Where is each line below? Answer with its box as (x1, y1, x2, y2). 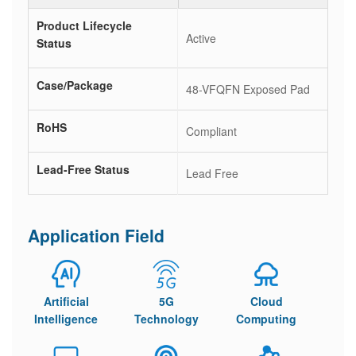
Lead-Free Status (37, 161, 130, 177)
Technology (133, 311, 199, 327)
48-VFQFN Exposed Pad (186, 81, 310, 97)
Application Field (28, 223, 164, 247)
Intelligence (34, 311, 98, 327)
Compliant (186, 123, 237, 139)
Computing (236, 311, 296, 327)
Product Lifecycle (37, 17, 132, 33)
